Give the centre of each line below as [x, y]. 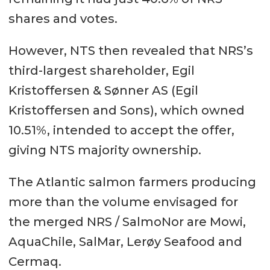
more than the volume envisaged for [123, 202]
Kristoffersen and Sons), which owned [126, 111]
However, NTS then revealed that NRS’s [130, 51]
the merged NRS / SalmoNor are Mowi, [127, 222]
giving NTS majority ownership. [105, 150]
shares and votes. [63, 19]
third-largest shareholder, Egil [101, 71]
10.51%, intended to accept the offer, [121, 130]
